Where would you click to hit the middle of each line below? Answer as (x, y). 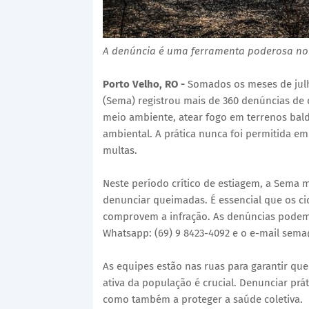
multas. (120, 150)
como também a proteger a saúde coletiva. (203, 299)
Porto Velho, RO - (145, 84)
